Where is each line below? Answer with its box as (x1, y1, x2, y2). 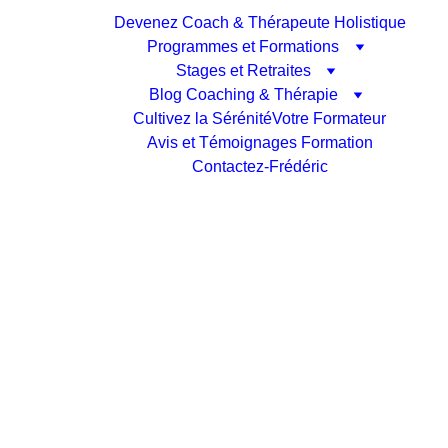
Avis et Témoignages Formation (146, 134, 373, 151)
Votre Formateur (272, 110, 386, 127)
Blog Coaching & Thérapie (148, 86, 338, 103)
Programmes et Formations (147, 38, 339, 55)
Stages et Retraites (175, 62, 311, 79)
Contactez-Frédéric (191, 158, 328, 175)
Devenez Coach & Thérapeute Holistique (113, 14, 406, 31)
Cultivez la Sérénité (133, 110, 272, 127)
